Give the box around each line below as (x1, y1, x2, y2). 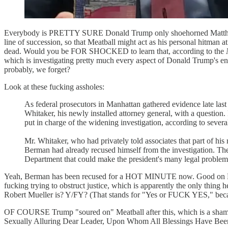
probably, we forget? (4, 65, 70, 74)
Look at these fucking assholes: (4, 82, 104, 91)
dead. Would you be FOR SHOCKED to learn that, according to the (4, 46, 226, 55)
